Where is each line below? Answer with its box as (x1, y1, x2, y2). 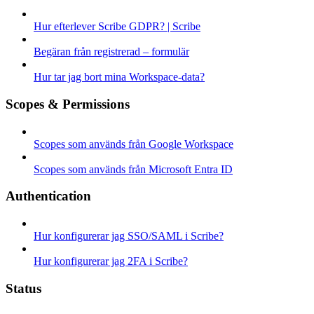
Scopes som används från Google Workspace (34, 137, 233, 150)
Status (6, 280, 41, 296)
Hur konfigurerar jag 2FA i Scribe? (34, 255, 188, 267)
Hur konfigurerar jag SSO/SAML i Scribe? (34, 230, 224, 242)
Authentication (6, 189, 91, 204)
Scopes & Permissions (6, 96, 130, 111)
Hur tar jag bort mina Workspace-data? (34, 71, 205, 83)
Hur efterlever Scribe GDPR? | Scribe (34, 20, 200, 33)
